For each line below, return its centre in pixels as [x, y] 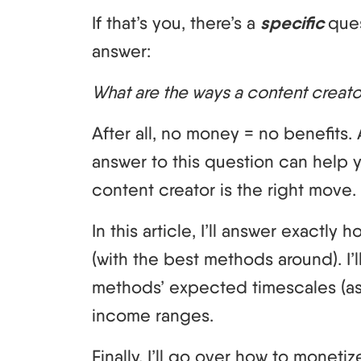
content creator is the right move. [224, 189]
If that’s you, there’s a [176, 22]
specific [294, 23]
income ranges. [153, 315]
